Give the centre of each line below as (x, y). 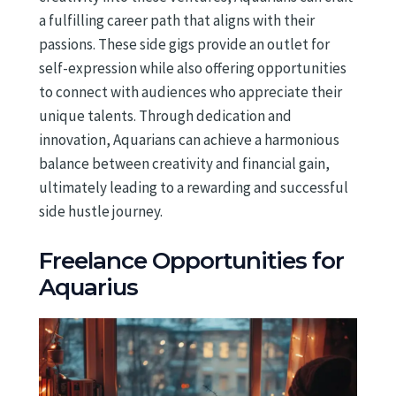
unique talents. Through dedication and (165, 115)
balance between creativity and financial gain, (184, 163)
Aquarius (88, 288)
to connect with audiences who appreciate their (190, 91)
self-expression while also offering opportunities (193, 68)
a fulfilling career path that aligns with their (177, 20)
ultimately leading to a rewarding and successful (194, 187)
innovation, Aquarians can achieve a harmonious (189, 139)
